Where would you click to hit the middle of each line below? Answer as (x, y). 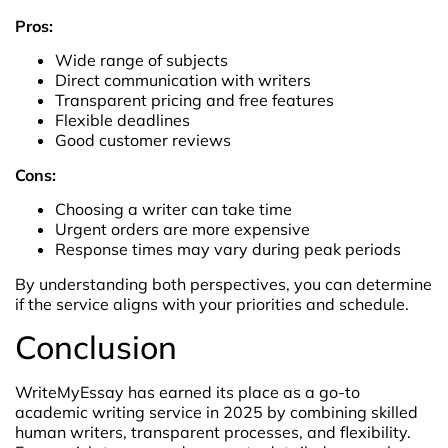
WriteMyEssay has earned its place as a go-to (187, 392)
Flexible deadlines (122, 120)
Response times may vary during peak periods (228, 249)
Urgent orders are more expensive (182, 229)
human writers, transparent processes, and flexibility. (213, 432)
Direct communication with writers (183, 80)
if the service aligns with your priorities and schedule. (212, 303)
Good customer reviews (143, 140)
